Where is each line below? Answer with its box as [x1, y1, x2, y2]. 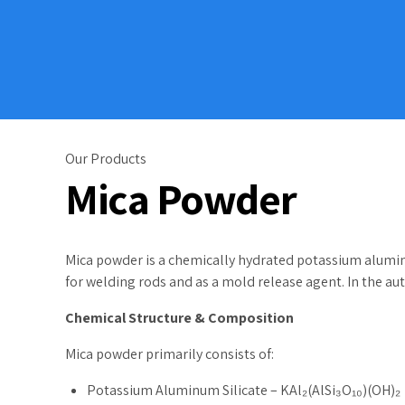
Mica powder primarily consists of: [65, 344, 274, 363]
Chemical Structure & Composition [65, 308, 294, 327]
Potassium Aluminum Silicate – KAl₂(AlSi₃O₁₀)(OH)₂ [87, 381, 400, 400]
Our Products [65, 149, 146, 168]
